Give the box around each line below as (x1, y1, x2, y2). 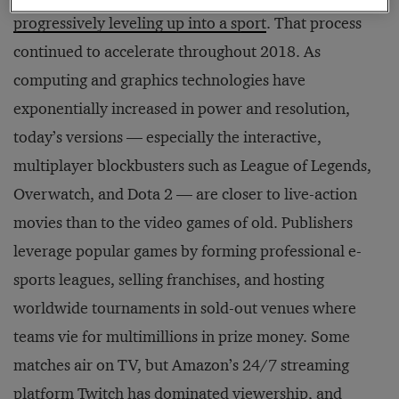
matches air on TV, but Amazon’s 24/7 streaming (13, 355, 349, 376)
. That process (266, 13, 362, 34)
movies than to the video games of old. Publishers (13, 213, 353, 233)
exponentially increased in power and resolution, (13, 99, 350, 119)
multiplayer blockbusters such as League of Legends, (13, 156, 371, 176)
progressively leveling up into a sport (13, 13, 266, 34)
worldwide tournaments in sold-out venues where (13, 298, 356, 319)
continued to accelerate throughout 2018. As (13, 42, 321, 62)
